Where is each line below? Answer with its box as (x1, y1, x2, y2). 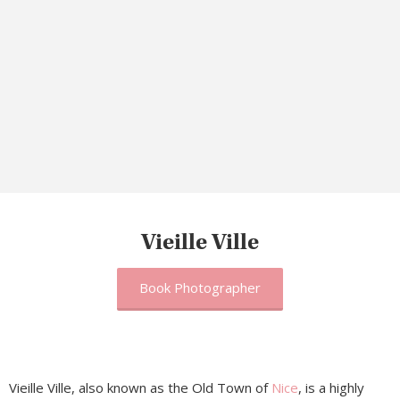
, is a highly (298, 379, 364, 396)
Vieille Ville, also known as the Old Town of (9, 379, 271, 396)
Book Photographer (139, 279, 261, 296)
